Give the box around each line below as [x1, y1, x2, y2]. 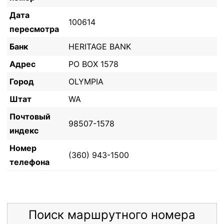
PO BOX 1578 [68, 59, 118, 69]
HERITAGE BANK [68, 41, 131, 51]
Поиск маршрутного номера [28, 207, 195, 222]
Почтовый [9, 111, 50, 121]
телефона [9, 157, 49, 167]
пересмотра [9, 24, 59, 34]
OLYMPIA [68, 76, 103, 86]
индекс [9, 125, 38, 135]
